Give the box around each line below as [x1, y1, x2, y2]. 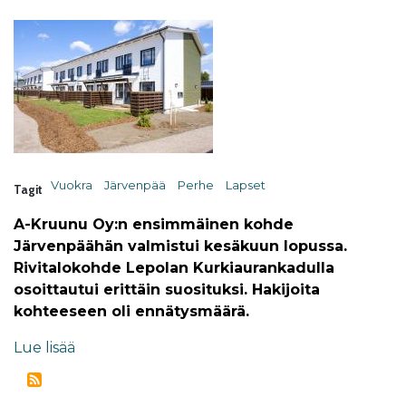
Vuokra [51, 178, 92, 192]
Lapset [226, 178, 266, 192]
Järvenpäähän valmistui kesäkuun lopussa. [14, 237, 347, 255]
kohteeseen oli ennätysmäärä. [14, 303, 249, 320]
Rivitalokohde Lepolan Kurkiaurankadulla [14, 259, 334, 276]
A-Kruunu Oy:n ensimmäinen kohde [14, 216, 294, 233]
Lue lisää [14, 339, 75, 356]
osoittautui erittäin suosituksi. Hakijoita [14, 281, 320, 298]
